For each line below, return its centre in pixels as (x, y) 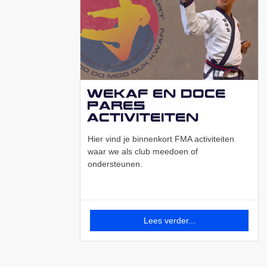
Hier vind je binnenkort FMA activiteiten (161, 139)
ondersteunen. (115, 164)
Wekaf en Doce (157, 94)
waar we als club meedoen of (143, 152)
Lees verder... (169, 221)
